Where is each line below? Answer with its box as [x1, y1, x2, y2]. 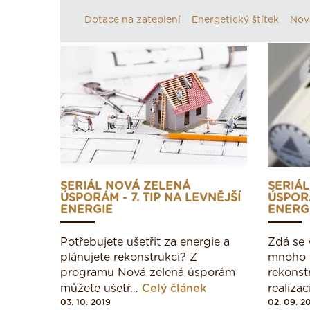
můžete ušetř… [60, 283, 142, 294]
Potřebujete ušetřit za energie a [60, 237, 230, 248]
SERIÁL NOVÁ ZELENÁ [60, 181, 190, 192]
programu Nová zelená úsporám [60, 267, 235, 278]
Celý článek [142, 283, 206, 294]
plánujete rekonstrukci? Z [60, 252, 197, 263]
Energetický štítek [192, 15, 280, 25]
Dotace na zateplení [84, 15, 181, 25]
